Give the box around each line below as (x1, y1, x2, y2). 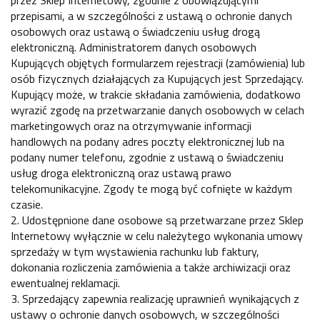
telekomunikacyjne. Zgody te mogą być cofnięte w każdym (11, 179, 292, 197)
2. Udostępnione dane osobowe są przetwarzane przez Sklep (11, 211, 304, 229)
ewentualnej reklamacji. (11, 274, 120, 291)
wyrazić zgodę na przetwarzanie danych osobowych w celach (11, 101, 304, 119)
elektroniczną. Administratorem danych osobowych (11, 38, 256, 56)
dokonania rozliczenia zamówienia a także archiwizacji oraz (11, 258, 291, 276)
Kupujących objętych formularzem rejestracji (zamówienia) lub (11, 54, 305, 71)
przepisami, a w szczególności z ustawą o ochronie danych (11, 6, 292, 24)
